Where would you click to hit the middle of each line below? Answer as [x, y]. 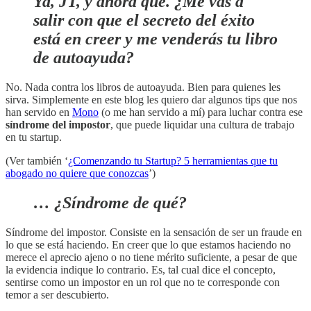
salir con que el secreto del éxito [144, 20]
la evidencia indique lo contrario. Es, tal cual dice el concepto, [141, 269]
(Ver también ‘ [37, 161]
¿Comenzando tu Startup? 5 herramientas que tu [173, 161]
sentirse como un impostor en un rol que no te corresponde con [143, 282]
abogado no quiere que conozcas [77, 174]
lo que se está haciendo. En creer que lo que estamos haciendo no [148, 244]
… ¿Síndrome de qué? [110, 203]
